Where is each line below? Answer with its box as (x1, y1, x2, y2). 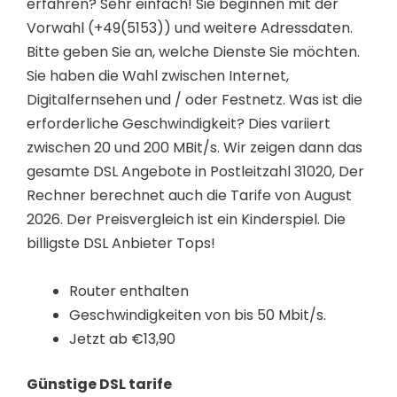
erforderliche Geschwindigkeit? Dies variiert (27, 113, 331, 134)
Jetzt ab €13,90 (69, 328, 175, 349)
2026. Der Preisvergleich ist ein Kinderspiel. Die (27, 208, 346, 230)
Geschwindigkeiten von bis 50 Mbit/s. (69, 304, 326, 325)
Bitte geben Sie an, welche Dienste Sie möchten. (27, 41, 360, 62)
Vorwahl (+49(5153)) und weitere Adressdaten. (27, 17, 353, 38)
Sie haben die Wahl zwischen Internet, (27, 65, 289, 86)
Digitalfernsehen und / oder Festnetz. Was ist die (27, 89, 362, 110)
